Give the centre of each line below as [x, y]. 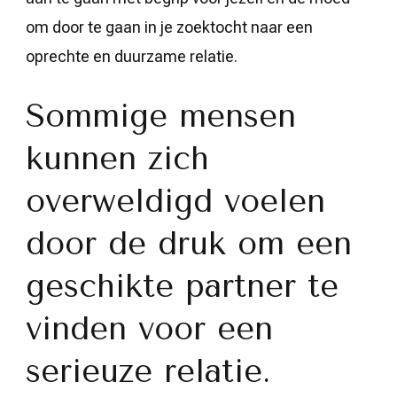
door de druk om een [189, 243]
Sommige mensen [161, 116]
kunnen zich [117, 158]
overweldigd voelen [175, 201]
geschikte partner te [182, 286]
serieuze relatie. [148, 371]
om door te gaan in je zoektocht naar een [169, 27]
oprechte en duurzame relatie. [132, 56]
